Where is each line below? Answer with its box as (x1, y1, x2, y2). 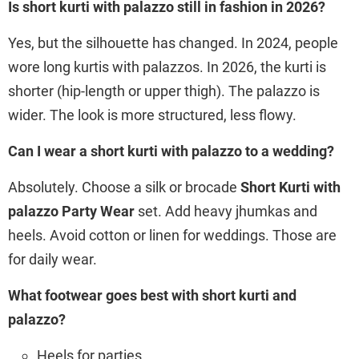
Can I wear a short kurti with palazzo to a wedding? (8, 142, 334, 159)
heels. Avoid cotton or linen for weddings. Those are (8, 226, 337, 244)
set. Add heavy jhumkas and (135, 202, 317, 220)
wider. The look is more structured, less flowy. (8, 106, 296, 123)
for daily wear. (8, 250, 97, 268)
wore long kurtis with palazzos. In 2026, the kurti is (8, 58, 326, 75)
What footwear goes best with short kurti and (8, 286, 296, 304)
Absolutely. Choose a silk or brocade (8, 178, 240, 196)
